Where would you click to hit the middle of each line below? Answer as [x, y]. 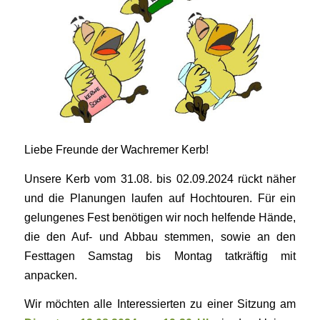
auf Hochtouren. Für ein [232, 197]
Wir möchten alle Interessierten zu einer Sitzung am [160, 304]
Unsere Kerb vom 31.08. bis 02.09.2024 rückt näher [160, 178]
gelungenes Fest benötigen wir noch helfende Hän [152, 217]
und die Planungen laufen [96, 197]
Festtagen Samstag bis [99, 255]
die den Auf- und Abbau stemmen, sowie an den [160, 236]
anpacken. [50, 275]
